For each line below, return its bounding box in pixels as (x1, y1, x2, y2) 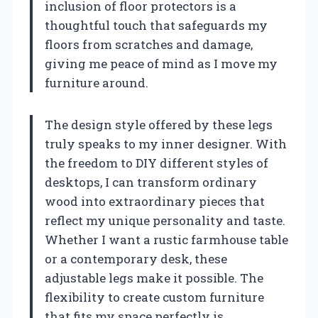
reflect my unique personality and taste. (45, 212, 285, 229)
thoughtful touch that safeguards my (45, 16, 268, 33)
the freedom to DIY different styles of (45, 154, 268, 171)
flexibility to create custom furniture (45, 288, 264, 305)
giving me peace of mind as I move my (45, 55, 278, 72)
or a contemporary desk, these (45, 250, 227, 267)
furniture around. (45, 74, 148, 91)
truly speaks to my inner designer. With (45, 135, 287, 152)
